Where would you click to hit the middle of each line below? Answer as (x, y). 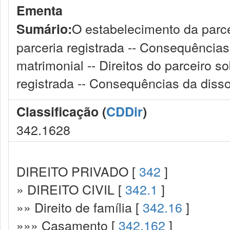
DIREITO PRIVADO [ (78, 171)
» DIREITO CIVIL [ (71, 189)
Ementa (40, 10)
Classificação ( (61, 111)
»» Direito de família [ (80, 207)
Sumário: (44, 29)
